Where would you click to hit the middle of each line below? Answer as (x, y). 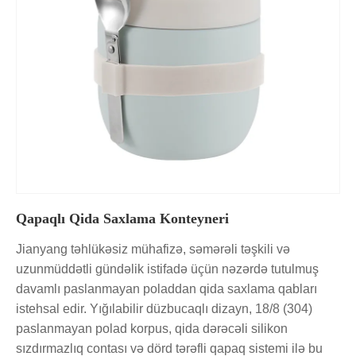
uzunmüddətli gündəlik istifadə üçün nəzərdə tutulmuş (167, 269)
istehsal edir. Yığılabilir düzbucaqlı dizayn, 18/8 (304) (164, 308)
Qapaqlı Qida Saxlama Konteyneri (122, 218)
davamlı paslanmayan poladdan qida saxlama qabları (166, 288)
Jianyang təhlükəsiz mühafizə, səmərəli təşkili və (153, 249)
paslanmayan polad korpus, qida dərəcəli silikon (152, 328)
